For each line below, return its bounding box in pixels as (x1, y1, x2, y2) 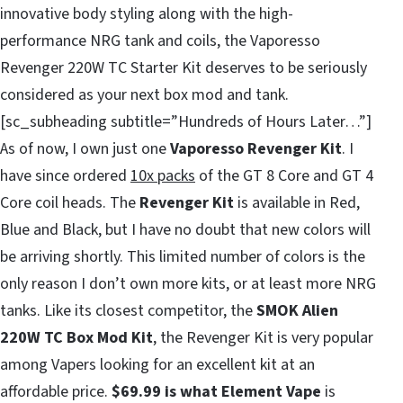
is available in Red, (234, 191, 360, 214)
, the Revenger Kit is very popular (153, 326, 373, 349)
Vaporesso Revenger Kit (170, 137, 342, 160)
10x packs (130, 164, 195, 187)
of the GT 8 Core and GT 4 (195, 164, 373, 187)
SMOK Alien (256, 299, 338, 322)
